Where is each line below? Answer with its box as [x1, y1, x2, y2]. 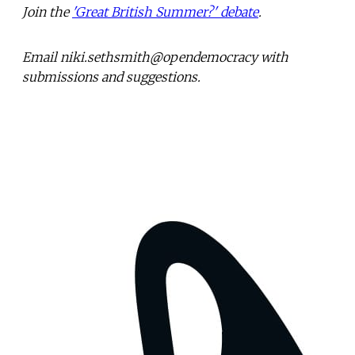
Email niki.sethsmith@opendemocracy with [22, 48, 288, 65]
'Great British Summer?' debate [72, 3, 258, 20]
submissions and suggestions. [22, 68, 200, 85]
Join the [22, 3, 72, 20]
